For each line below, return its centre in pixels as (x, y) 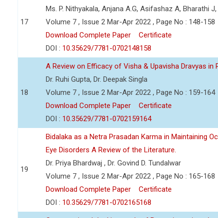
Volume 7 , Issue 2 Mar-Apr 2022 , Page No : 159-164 (130, 92)
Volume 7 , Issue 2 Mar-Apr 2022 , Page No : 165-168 (130, 176)
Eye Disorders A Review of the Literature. (111, 150)
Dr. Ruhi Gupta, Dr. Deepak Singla (97, 79)
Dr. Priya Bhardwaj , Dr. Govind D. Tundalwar (113, 163)
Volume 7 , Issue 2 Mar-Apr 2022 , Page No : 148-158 (130, 22)
